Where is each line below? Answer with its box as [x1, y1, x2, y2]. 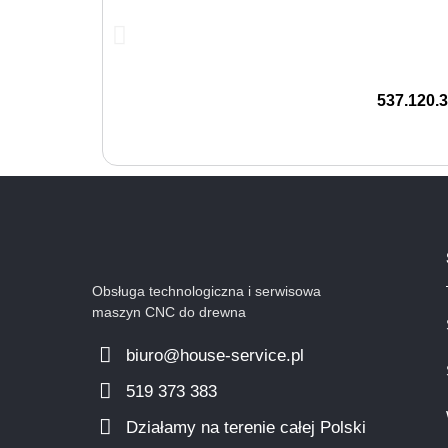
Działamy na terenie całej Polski [126, 417, 367, 437]
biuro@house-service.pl [126, 345, 305, 365]
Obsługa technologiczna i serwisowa [92, 282, 321, 299]
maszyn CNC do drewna [92, 303, 246, 320]
